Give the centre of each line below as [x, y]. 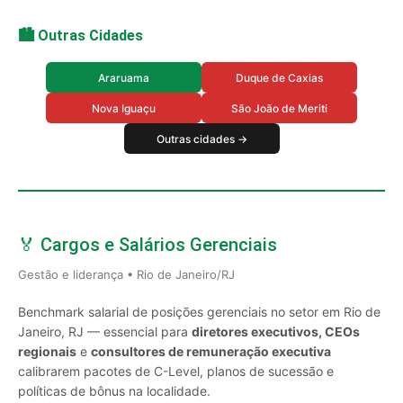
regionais [47, 351]
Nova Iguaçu [124, 108]
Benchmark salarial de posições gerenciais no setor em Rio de [199, 312]
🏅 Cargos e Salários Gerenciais [148, 245]
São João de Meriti [279, 108]
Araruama [124, 77]
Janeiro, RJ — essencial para [105, 331]
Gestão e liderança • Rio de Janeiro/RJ [126, 274]
